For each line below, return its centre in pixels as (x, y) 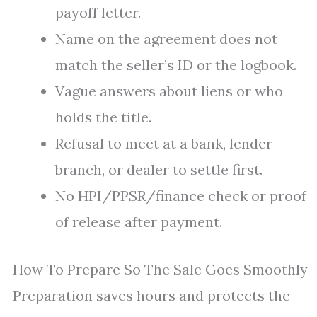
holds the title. (103, 117)
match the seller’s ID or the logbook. (176, 65)
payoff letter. (98, 12)
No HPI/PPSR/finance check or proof (181, 196)
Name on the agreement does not (166, 39)
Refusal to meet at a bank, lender (164, 143)
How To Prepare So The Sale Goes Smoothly (160, 269)
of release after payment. (139, 222)
